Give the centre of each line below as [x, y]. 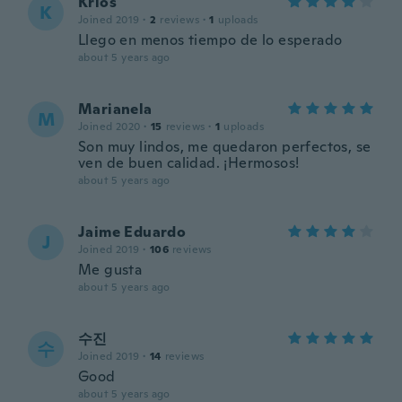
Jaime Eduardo [132, 232]
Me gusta [110, 270]
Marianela [115, 109]
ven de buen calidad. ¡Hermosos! [189, 163]
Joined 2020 [109, 127]
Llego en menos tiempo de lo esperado [210, 40]
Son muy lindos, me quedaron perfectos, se [225, 147]
